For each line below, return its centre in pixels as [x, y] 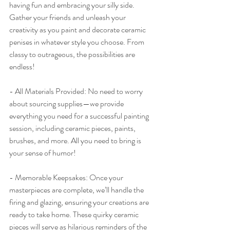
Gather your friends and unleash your [68, 17]
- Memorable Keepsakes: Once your [67, 178]
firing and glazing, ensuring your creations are [80, 202]
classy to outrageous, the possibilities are [73, 54]
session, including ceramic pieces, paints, [73, 128]
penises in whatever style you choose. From [78, 42]
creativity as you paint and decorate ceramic [78, 30]
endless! [22, 67]
